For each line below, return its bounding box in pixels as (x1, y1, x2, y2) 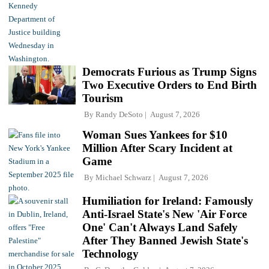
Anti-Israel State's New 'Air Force (82, 207, 247, 220)
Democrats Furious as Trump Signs (82, 65, 256, 78)
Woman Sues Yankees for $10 (82, 128, 228, 141)
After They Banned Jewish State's (82, 234, 248, 247)
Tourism (82, 91, 123, 104)
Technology (82, 247, 139, 260)
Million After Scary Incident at (82, 141, 232, 154)
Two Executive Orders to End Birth (82, 78, 257, 91)
